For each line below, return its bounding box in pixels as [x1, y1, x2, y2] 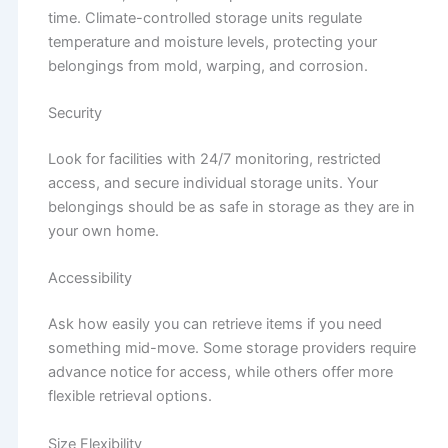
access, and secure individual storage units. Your [47, 174, 378, 192]
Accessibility [47, 269, 132, 288]
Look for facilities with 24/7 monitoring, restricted [47, 150, 381, 168]
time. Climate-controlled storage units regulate [47, 8, 362, 27]
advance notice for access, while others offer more [47, 363, 393, 382]
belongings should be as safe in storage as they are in [47, 198, 415, 216]
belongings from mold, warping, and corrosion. [47, 56, 368, 75]
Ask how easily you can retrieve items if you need [47, 315, 382, 334]
